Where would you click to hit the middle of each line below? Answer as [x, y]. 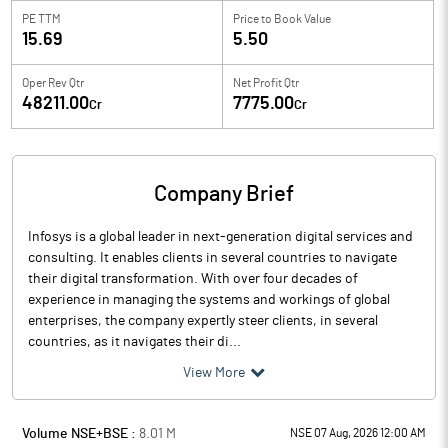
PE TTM [41, 19]
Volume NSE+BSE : [80, 434]
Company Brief [224, 194]
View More [214, 373]
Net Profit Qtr [266, 83]
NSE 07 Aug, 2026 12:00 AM [358, 433]
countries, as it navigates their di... [134, 342]
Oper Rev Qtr [53, 83]
